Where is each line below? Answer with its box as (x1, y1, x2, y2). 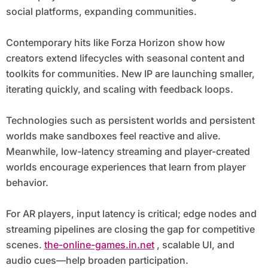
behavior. (5, 176, 48, 189)
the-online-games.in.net (44, 239, 154, 251)
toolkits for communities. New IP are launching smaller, (5, 68, 255, 80)
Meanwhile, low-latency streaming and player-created (5, 145, 250, 158)
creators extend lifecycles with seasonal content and (5, 52, 245, 65)
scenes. (5, 239, 44, 251)
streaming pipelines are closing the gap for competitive (5, 223, 255, 236)
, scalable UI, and (154, 239, 234, 251)
